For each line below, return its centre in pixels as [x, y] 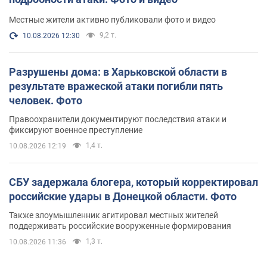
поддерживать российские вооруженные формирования [120, 226]
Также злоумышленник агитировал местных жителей [114, 215]
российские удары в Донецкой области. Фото [123, 196]
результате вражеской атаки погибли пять [116, 86]
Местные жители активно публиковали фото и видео [112, 19]
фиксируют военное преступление [76, 130]
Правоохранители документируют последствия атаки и [118, 119]
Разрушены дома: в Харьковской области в [118, 72]
